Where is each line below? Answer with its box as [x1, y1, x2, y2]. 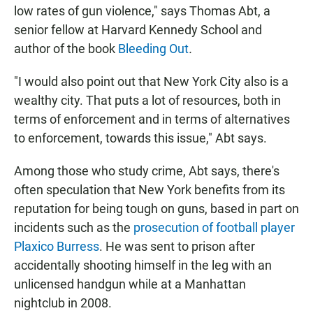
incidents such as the [14, 220, 133, 235]
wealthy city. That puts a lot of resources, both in [14, 93, 281, 108]
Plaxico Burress [14, 239, 99, 254]
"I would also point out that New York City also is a [14, 74, 289, 89]
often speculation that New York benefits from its [14, 182, 285, 198]
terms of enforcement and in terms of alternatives [14, 112, 290, 127]
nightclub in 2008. [14, 296, 112, 311]
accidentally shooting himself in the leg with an [14, 258, 272, 273]
